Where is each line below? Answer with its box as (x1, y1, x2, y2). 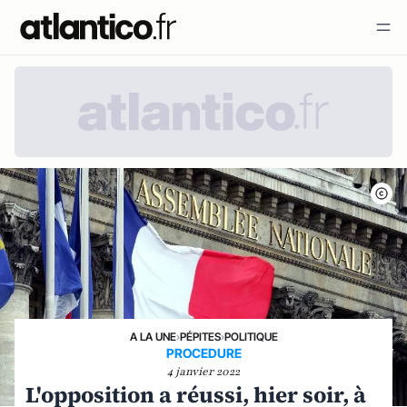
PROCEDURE (165, 345, 242, 361)
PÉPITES (179, 330, 221, 343)
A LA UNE (129, 330, 176, 343)
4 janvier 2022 (167, 364, 240, 379)
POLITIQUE (223, 330, 278, 343)
